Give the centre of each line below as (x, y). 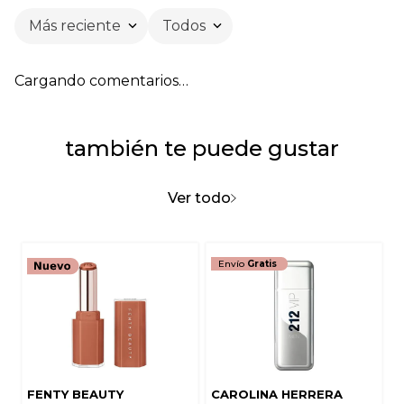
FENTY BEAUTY (75, 394)
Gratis (262, 263)
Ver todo (199, 197)
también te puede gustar (202, 148)
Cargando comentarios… (101, 80)
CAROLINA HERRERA (277, 394)
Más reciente (75, 25)
